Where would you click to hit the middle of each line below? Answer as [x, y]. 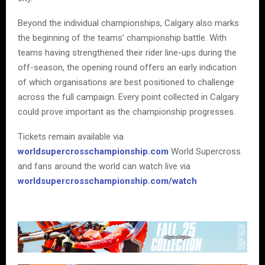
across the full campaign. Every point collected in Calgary [128, 97]
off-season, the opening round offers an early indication [127, 68]
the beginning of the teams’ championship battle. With [122, 38]
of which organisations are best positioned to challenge [126, 83]
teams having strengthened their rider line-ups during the [127, 53]
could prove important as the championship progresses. [127, 112]
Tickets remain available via [71, 137]
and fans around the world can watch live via [104, 167]
